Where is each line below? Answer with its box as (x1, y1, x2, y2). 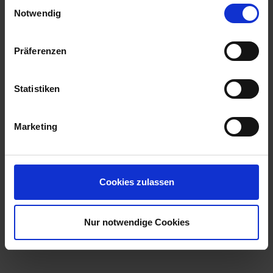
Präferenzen (14, 46, 67, 56)
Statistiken (14, 83, 60, 94)
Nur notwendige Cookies (83, 216, 190, 227)
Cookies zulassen (99, 177, 174, 187)
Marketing (14, 121, 57, 132)
